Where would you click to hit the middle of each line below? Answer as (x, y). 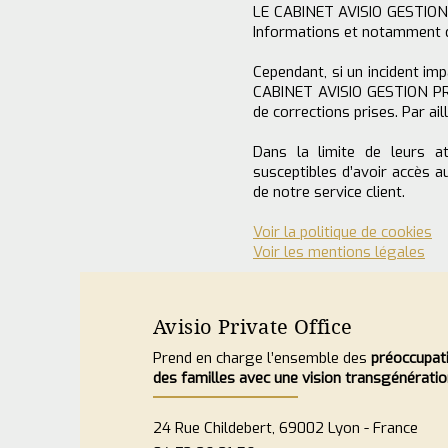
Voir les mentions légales (339, 252)
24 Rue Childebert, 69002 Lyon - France (285, 428)
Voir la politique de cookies (342, 232)
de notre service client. (329, 192)
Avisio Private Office (253, 327)
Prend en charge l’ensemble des (262, 358)
